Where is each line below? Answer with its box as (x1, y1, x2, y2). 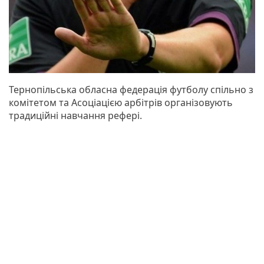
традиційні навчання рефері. (9, 108, 142, 122)
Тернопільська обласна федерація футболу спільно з (9, 82, 253, 96)
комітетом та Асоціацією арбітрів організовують (9, 95, 233, 109)
